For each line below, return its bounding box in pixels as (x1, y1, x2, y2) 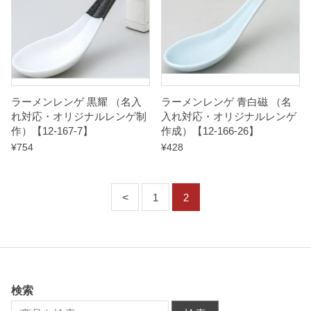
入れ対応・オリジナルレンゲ (161, 110, 296, 123)
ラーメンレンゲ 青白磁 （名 (161, 96, 292, 108)
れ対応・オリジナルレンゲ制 (11, 110, 146, 123)
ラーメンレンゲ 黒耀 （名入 (11, 96, 142, 108)
